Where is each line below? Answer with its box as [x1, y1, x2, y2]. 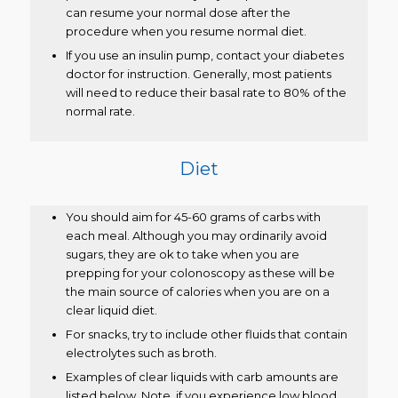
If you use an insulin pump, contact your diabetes [65, 47, 344, 62]
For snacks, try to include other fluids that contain [65, 326, 347, 341]
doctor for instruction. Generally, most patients [65, 66, 331, 81]
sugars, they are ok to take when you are [65, 246, 299, 261]
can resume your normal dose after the [65, 4, 291, 20]
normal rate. [65, 103, 135, 118]
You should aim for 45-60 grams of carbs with [65, 209, 321, 224]
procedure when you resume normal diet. [65, 23, 306, 38]
